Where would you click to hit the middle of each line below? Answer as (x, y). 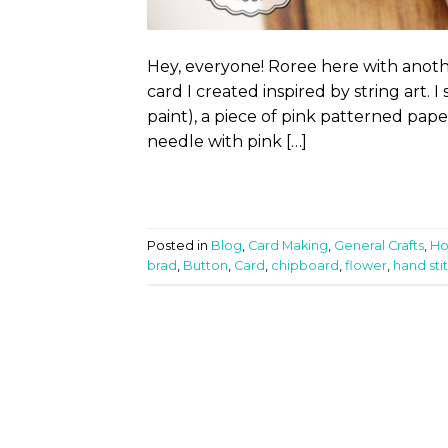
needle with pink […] (227, 142)
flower (366, 265)
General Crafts (379, 245)
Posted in (179, 245)
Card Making (288, 245)
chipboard (305, 265)
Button (205, 265)
